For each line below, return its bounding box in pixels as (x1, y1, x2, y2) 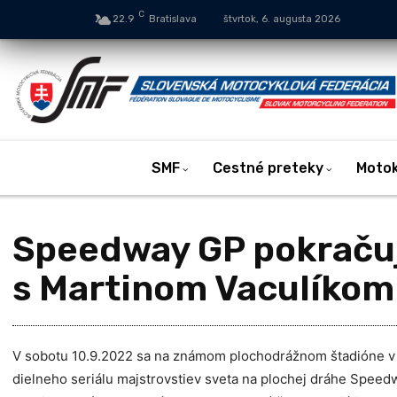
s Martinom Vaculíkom (12, 267, 394, 309)
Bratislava (149, 13, 198, 25)
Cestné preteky (212, 159, 323, 176)
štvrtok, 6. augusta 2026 (223, 13, 341, 25)
